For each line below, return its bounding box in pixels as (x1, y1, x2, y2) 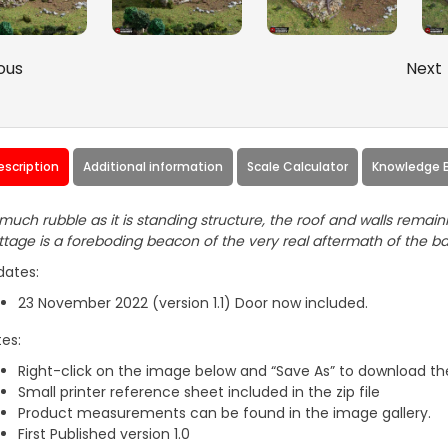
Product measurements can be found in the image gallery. (17, 403, 431, 424)
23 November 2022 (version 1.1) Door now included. (17, 293, 368, 314)
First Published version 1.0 (17, 424, 190, 445)
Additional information (82, 158, 223, 176)
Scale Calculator (246, 158, 348, 176)
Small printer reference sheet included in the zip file (17, 382, 380, 403)
